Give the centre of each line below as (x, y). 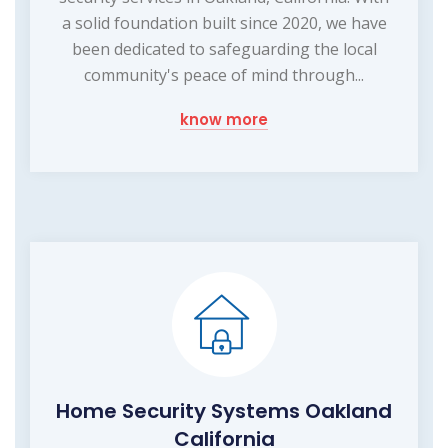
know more (224, 119)
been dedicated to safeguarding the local (224, 48)
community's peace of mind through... (224, 74)
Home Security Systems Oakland (224, 410)
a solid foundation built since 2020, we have (224, 22)
